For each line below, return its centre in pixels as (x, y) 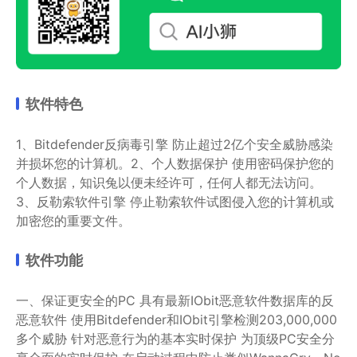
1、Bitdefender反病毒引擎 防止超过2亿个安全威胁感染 (175, 144)
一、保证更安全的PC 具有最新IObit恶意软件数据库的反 (175, 300)
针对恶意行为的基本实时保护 (154, 338)
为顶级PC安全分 (288, 338)
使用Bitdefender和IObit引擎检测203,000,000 (204, 319)
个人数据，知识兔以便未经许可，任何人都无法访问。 (169, 182)
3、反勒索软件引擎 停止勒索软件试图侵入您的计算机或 (175, 201)
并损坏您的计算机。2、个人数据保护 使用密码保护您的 (175, 163)
